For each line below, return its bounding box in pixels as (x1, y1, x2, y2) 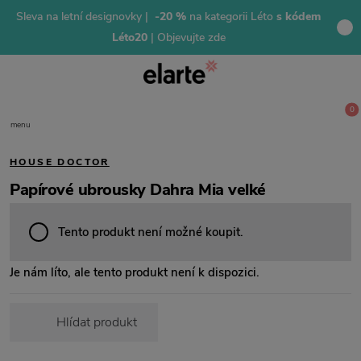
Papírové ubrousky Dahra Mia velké (10, 179, 266, 201)
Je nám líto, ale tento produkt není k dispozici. (10, 264, 259, 280)
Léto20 (111, 30, 151, 45)
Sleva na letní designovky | (16, 9, 151, 24)
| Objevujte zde (150, 30, 226, 45)
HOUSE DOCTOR (10, 156, 110, 168)
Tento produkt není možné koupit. (58, 224, 243, 240)
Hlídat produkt (56, 313, 137, 331)
